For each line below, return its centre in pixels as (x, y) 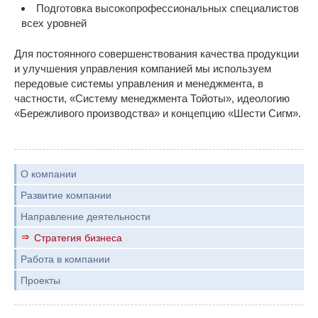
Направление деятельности (86, 216)
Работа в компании (65, 259)
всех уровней (54, 23)
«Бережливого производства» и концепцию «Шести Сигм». (158, 113)
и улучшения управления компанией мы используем (143, 68)
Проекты (40, 280)
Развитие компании (66, 195)
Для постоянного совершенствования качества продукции (157, 54)
